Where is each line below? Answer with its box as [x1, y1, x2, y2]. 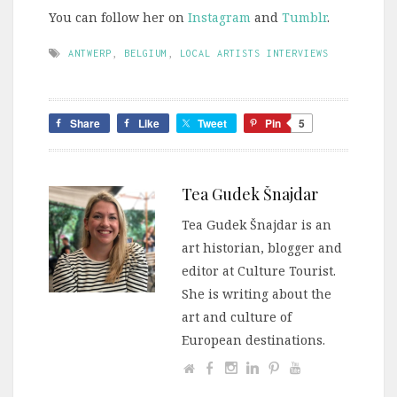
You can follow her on [49, 9, 188, 27]
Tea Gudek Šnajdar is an [182, 216, 331, 234]
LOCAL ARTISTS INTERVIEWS [180, 48, 329, 59]
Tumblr [282, 9, 327, 27]
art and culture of [182, 308, 292, 326]
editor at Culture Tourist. [182, 262, 336, 280]
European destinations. [182, 331, 325, 349]
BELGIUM [124, 48, 167, 59]
